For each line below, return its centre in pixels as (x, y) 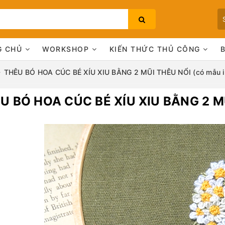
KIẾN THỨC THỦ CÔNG (156, 49)
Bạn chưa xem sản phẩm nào (113, 113)
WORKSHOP (67, 49)
